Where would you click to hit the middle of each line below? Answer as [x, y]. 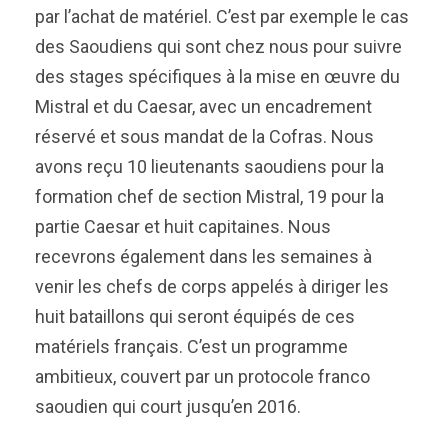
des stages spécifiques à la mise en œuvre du [217, 76]
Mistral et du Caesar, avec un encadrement [203, 106]
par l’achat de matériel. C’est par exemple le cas [222, 16]
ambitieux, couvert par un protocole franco [202, 376]
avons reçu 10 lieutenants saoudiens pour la [209, 166]
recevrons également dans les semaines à [203, 256]
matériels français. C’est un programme [191, 346]
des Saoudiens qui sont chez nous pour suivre [218, 46]
